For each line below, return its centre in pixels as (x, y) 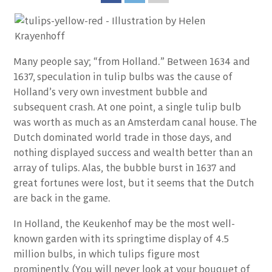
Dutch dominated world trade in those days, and (123, 137)
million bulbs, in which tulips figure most (107, 253)
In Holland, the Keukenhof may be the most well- (124, 223)
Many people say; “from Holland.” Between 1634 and (132, 61)
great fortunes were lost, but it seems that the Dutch (134, 182)
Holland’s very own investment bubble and (111, 91)
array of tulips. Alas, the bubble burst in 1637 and (125, 167)
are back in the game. (63, 198)
